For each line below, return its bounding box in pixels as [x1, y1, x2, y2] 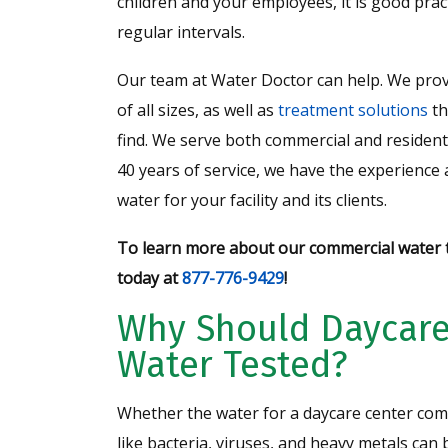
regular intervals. [117, 20, 245, 43]
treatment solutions [278, 98, 428, 121]
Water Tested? [117, 342, 348, 387]
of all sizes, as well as [117, 98, 278, 121]
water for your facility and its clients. [117, 188, 387, 211]
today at [117, 266, 182, 289]
